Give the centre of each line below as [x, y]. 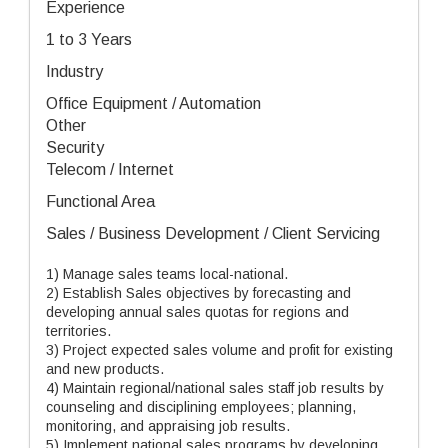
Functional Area [100, 201]
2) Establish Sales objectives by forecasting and [198, 293]
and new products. [105, 369]
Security [75, 147]
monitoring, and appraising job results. [168, 426]
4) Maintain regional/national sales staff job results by [215, 388]
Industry [74, 71]
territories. [78, 331]
